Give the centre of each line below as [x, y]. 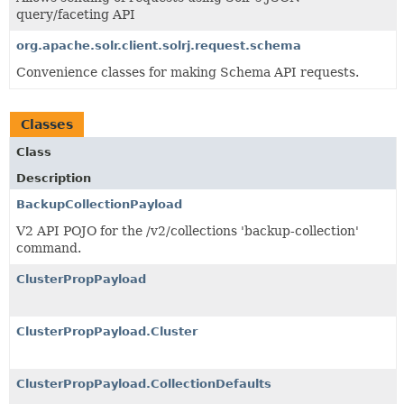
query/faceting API [76, 14]
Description [54, 178]
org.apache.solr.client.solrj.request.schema [159, 45]
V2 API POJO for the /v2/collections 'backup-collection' [188, 230]
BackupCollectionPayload [99, 204]
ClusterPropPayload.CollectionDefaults [144, 383]
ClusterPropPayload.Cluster [107, 331]
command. [49, 248]
